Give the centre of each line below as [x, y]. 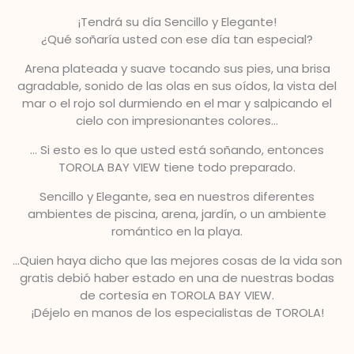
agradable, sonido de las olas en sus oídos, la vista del [177, 86]
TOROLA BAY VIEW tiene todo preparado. [177, 167]
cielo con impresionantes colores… [177, 121]
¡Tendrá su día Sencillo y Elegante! [177, 22]
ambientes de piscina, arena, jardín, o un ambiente [177, 214]
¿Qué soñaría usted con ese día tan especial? [177, 39]
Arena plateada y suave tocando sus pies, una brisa [177, 68]
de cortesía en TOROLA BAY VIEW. [177, 295]
